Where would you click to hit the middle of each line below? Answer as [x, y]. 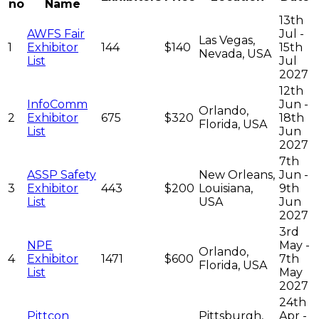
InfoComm [57, 105]
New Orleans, [237, 175]
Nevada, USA [235, 54]
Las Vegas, [227, 41]
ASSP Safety [62, 175]
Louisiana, [226, 189]
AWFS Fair [56, 34]
